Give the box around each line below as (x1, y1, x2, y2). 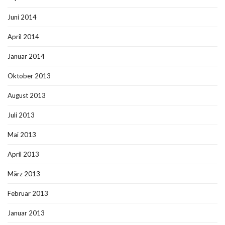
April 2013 (8, 150, 39, 158)
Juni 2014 (8, 13, 37, 21)
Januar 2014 (8, 52, 45, 60)
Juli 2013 (8, 111, 35, 119)
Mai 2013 (8, 131, 36, 139)
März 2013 (8, 170, 40, 178)
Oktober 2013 (8, 72, 51, 80)
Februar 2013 (8, 189, 48, 197)
